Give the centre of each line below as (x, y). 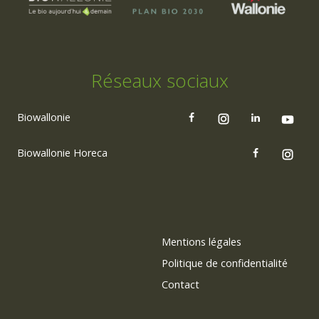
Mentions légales (201, 242)
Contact (180, 285)
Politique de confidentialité (224, 263)
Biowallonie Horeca (62, 153)
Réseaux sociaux (159, 81)
